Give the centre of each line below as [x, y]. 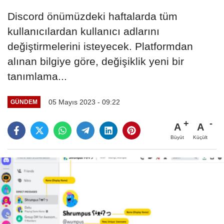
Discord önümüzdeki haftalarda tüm [92, 16]
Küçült [200, 137]
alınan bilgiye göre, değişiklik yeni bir [96, 61]
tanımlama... [37, 76]
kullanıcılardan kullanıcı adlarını [83, 31]
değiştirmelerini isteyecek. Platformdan [100, 46]
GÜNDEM [24, 102]
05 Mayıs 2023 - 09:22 [84, 102]
